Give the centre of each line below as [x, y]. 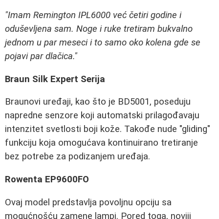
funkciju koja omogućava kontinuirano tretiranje [101, 143]
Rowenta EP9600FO [47, 180]
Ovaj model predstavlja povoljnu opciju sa [88, 202]
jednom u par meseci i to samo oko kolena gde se [103, 43]
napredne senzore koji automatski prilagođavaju [102, 116]
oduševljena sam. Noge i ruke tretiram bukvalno [99, 29]
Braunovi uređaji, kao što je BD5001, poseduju [98, 102]
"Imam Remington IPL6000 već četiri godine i [93, 15]
